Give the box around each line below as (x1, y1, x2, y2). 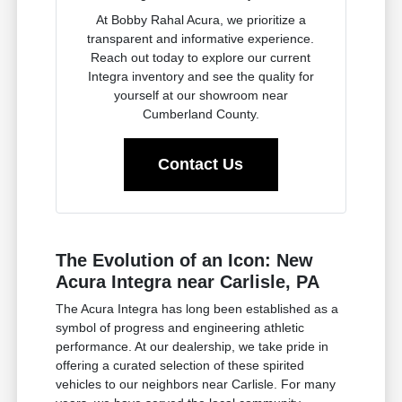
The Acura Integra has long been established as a (56, 301, 339, 316)
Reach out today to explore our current (91, 49, 311, 65)
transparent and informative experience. (87, 31, 315, 46)
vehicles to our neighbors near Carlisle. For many (56, 376, 336, 391)
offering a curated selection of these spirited (56, 357, 305, 372)
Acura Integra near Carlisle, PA (56, 271, 320, 292)
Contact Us (158, 154, 244, 173)
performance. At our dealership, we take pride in (56, 338, 329, 354)
